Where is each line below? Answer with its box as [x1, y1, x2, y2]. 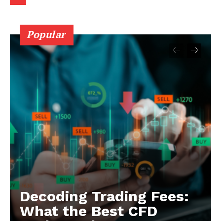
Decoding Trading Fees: [20, 187, 189, 205]
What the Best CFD [20, 202, 157, 220]
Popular [27, 28, 66, 41]
